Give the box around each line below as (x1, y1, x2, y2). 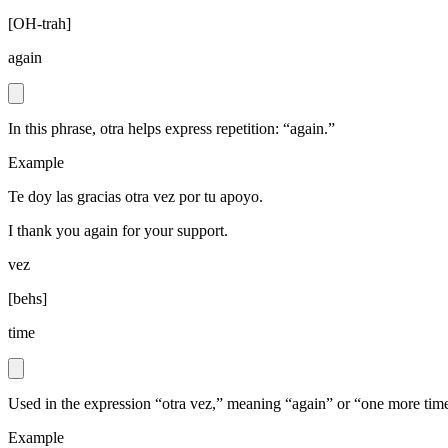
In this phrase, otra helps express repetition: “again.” (8, 120, 335, 138)
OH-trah (13, 15, 66, 33)
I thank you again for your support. (8, 222, 228, 240)
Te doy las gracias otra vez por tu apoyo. (8, 188, 263, 206)
